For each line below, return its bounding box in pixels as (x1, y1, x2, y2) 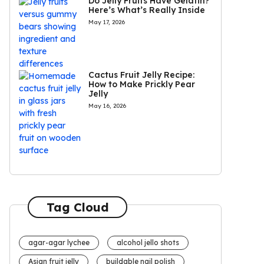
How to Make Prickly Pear (88, 79, 195, 90)
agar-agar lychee (28, 238, 90, 247)
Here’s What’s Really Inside (88, 5, 205, 16)
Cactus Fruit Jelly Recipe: (88, 70, 194, 81)
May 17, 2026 (88, 18, 125, 27)
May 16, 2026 (88, 102, 126, 110)
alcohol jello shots (117, 238, 179, 247)
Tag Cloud (46, 199, 109, 214)
